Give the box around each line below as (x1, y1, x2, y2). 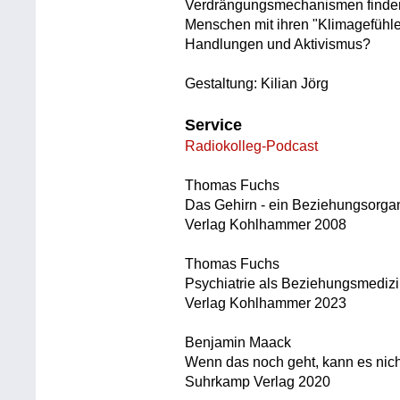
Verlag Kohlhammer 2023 (185, 296, 347, 312)
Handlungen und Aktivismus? (185, 37, 371, 53)
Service (185, 116, 243, 135)
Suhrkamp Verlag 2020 (185, 374, 331, 390)
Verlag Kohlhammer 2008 (185, 217, 347, 233)
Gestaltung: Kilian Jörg (185, 76, 329, 92)
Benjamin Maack (185, 335, 292, 351)
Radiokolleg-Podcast (185, 138, 319, 154)
